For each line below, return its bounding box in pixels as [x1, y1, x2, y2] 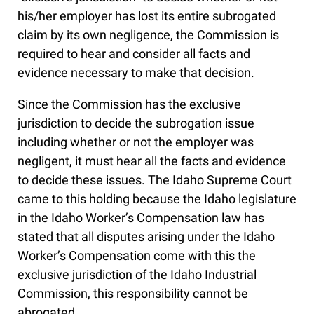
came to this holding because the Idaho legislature [18, 191, 296, 207]
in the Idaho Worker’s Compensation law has [18, 210, 264, 226]
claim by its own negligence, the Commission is [18, 27, 279, 43]
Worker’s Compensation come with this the [18, 248, 256, 264]
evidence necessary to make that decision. [18, 65, 254, 81]
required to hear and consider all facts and [18, 46, 250, 62]
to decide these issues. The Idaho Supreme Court [18, 172, 292, 188]
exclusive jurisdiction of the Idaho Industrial [18, 267, 257, 282]
